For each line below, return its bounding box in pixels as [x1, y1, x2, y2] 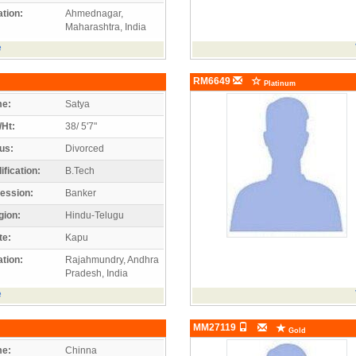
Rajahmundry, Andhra [65, 253, 159, 265]
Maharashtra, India [65, 21, 146, 33]
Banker [65, 187, 96, 199]
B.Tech [65, 164, 95, 176]
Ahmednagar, [65, 7, 123, 19]
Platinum [261, 79, 296, 87]
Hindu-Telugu [65, 209, 124, 221]
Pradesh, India [65, 267, 128, 279]
